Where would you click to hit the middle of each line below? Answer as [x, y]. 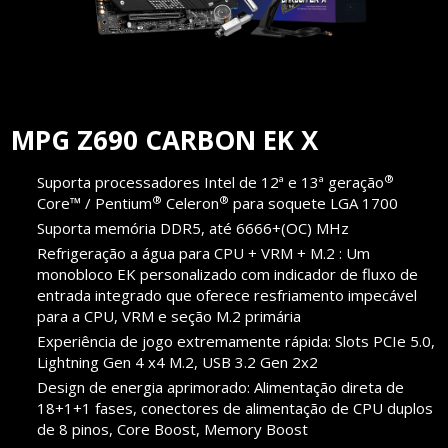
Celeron [191, 203]
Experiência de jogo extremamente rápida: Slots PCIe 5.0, [236, 341]
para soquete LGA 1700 [314, 203]
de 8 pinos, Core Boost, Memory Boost [173, 429]
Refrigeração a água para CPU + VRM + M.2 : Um [204, 253]
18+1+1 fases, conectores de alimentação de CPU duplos [235, 408]
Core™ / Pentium [95, 203]
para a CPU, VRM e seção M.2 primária [169, 316]
